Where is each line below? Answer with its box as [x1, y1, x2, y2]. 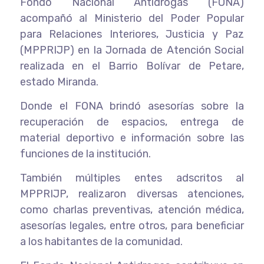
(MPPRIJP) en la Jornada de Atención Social [19, 43, 245, 57]
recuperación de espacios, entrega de [19, 115, 245, 128]
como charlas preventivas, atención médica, [19, 203, 245, 216]
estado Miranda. [19, 75, 98, 88]
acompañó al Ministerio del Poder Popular [19, 11, 245, 25]
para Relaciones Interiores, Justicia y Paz [19, 27, 245, 41]
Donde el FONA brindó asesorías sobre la [19, 99, 245, 113]
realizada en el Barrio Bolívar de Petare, [19, 59, 245, 72]
